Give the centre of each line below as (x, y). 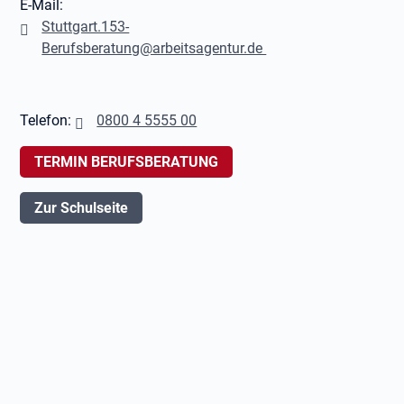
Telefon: (48, 120)
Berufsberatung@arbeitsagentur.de (154, 48)
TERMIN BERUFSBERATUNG (127, 162)
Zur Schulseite (82, 208)
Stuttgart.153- (86, 27)
